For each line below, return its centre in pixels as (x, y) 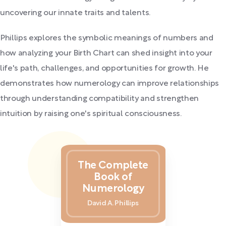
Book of (113, 177)
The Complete (113, 165)
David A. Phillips (113, 204)
